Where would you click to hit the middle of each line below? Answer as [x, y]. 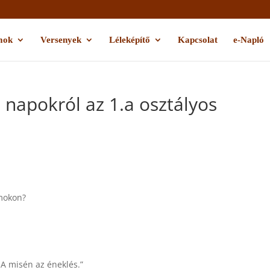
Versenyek [61, 40]
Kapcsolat [197, 40]
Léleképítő [129, 40]
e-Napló [248, 40]
